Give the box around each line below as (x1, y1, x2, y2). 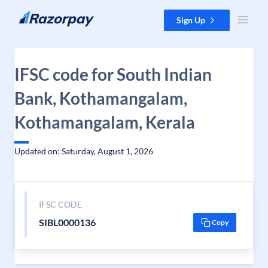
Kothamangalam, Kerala (14, 112, 195, 132)
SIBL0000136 (38, 217, 96, 228)
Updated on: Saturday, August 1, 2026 (14, 146, 153, 156)
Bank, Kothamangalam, (14, 88, 187, 108)
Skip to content (10, 10, 66, 20)
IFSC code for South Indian (14, 64, 212, 84)
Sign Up (176, 15, 205, 25)
